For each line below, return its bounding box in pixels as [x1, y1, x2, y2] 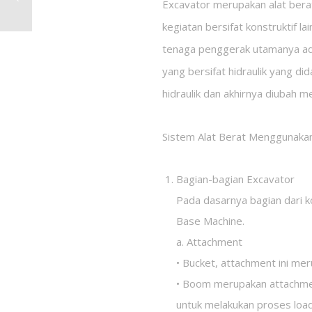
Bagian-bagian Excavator [176, 172, 295, 187]
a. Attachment [176, 235, 243, 249]
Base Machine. [176, 214, 245, 228]
